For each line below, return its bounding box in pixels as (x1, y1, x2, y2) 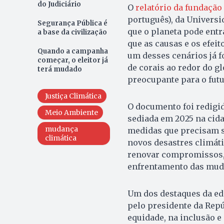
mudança (44, 124, 78, 134)
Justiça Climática (44, 91, 101, 101)
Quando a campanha (37, 47, 108, 56)
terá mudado (37, 65, 82, 74)
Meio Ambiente (44, 108, 98, 117)
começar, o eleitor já (37, 56, 108, 65)
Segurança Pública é (37, 19, 107, 28)
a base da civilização (37, 28, 107, 37)
